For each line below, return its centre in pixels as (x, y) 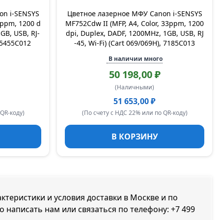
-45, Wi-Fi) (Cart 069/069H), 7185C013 (135, 43)
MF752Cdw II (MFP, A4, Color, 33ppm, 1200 (135, 23)
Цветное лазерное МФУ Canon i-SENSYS (135, 14)
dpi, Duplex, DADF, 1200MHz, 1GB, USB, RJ (135, 33)
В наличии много (136, 59)
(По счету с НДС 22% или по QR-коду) (135, 113)
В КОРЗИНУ (135, 137)
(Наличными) (135, 87)
